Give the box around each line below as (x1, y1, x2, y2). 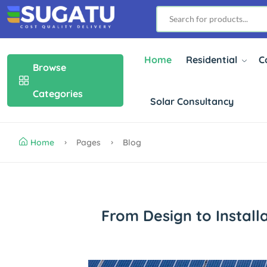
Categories (33, 88, 83, 100)
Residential (185, 54, 240, 66)
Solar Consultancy (150, 95, 234, 107)
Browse (33, 61, 66, 73)
